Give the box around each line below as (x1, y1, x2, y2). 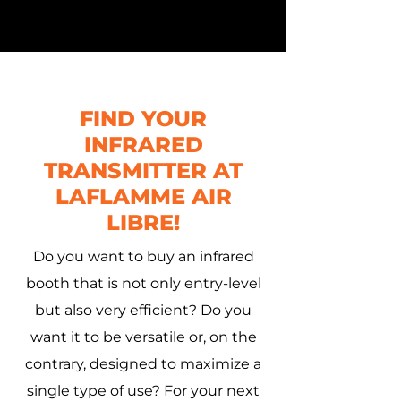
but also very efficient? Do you (35, 302, 252, 319)
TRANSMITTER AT (44, 158, 243, 183)
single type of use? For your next (27, 382, 260, 399)
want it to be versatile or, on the (30, 328, 257, 346)
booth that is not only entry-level (25, 275, 261, 292)
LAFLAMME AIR (55, 183, 232, 209)
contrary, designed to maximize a (25, 355, 261, 372)
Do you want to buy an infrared (32, 248, 254, 265)
